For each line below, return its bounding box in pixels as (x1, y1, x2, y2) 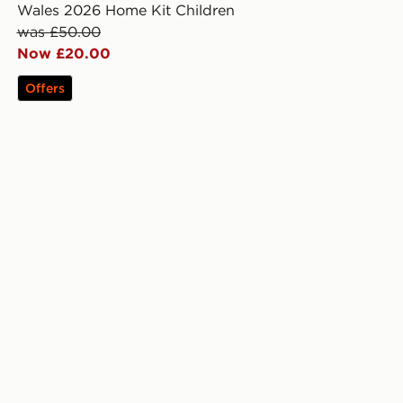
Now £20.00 (16, 44, 111, 63)
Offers (24, 80, 65, 97)
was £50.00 (16, 22, 101, 41)
